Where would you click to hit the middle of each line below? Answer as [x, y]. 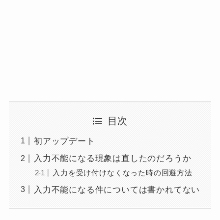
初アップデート [64, 141]
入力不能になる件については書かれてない [117, 190]
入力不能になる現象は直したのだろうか [112, 159]
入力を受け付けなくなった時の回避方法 [123, 173]
